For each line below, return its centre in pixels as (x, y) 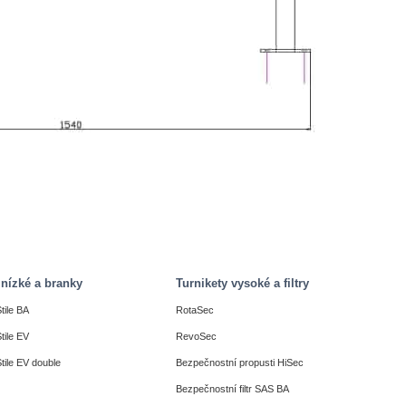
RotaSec (195, 310)
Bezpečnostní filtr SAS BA (232, 389)
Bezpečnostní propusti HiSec (240, 363)
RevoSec (196, 337)
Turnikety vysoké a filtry (242, 284)
